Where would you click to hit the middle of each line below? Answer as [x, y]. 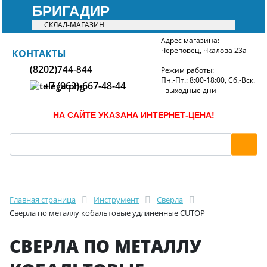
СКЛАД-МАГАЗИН [74, 25]
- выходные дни [188, 90]
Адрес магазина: [190, 40]
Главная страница [43, 200]
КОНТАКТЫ [39, 53]
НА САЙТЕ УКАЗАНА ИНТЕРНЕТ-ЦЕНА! [133, 115]
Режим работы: [188, 70]
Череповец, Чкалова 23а [204, 50]
